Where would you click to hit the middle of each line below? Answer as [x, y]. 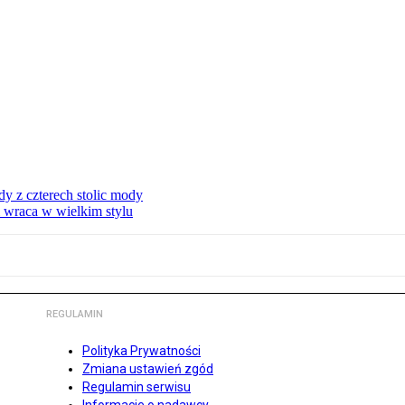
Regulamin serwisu [137, 387]
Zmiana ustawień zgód [148, 369]
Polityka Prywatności [141, 351]
